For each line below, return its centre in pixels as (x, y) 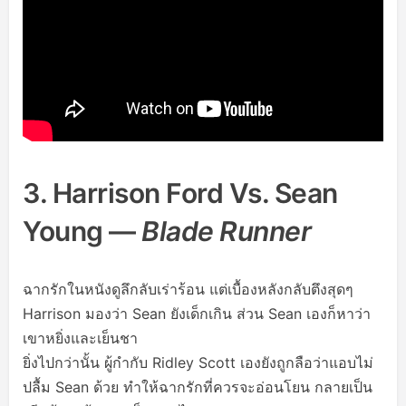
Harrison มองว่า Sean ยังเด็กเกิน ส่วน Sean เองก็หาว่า (197, 314)
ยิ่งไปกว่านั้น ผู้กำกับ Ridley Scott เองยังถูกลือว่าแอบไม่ (198, 362)
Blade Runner (226, 231)
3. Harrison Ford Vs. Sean (180, 193)
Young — (82, 231)
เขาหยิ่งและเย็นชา (80, 338)
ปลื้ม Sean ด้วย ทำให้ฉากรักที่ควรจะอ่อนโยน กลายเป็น (198, 387)
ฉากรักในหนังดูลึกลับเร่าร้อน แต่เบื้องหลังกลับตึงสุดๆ (188, 289)
